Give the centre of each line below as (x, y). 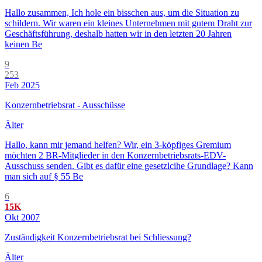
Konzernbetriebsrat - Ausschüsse (65, 105)
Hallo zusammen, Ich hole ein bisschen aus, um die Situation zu (122, 13)
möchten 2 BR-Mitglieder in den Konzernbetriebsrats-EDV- (115, 156)
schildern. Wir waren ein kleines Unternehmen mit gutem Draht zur (128, 23)
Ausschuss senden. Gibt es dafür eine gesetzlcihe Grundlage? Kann (129, 166)
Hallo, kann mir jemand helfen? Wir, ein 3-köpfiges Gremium (118, 145)
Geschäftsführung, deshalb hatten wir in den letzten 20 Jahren (118, 34)
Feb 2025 (22, 85)
